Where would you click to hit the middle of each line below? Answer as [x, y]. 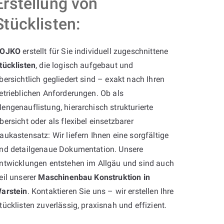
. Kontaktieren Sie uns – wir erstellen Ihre [100, 191]
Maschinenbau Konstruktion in [94, 177]
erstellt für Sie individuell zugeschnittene [94, 51]
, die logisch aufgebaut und [84, 65]
